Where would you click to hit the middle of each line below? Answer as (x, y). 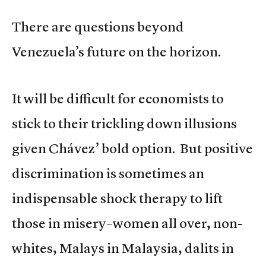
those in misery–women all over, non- (127, 224)
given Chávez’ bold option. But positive (132, 149)
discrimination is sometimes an (108, 174)
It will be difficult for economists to (118, 99)
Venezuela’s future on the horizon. (116, 52)
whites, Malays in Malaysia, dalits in (123, 248)
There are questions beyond (98, 27)
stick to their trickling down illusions (124, 124)
